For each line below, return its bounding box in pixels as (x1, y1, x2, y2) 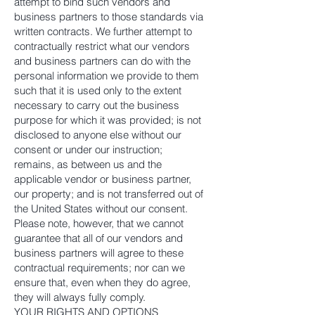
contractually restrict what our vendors (14, 39, 190, 53)
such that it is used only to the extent (14, 84, 181, 97)
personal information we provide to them (14, 69, 199, 82)
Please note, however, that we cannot (14, 217, 184, 230)
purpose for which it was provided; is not (14, 113, 201, 127)
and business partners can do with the (14, 54, 191, 67)
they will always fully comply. (14, 290, 146, 304)
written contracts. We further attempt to (14, 25, 192, 38)
